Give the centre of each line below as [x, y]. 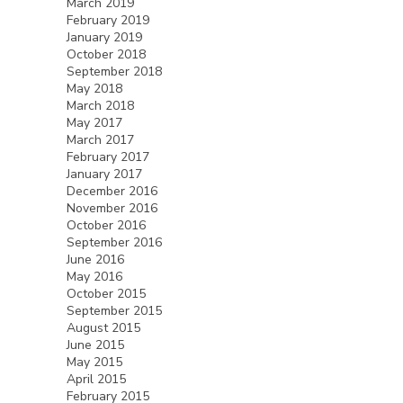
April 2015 [96, 379]
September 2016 [114, 242]
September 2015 [114, 310]
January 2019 [104, 37]
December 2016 [112, 191]
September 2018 [114, 71]
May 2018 [94, 88]
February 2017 [108, 157]
